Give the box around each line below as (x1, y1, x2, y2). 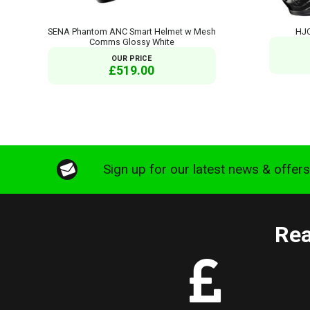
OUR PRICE (111, 53, 152, 63)
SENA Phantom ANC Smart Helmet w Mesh (47, 26, 216, 37)
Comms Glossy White (89, 36, 174, 47)
